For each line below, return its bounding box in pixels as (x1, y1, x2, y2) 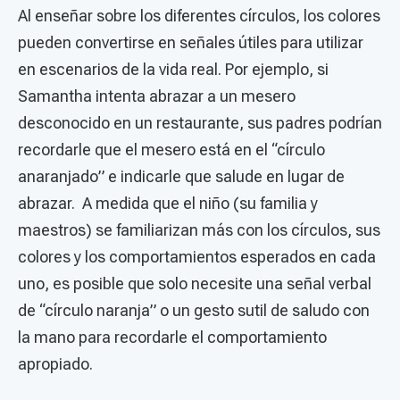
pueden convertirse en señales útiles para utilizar (18, 32, 363, 52)
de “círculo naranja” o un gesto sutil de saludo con (18, 300, 370, 320)
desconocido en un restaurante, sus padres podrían (18, 112, 382, 132)
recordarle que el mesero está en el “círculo (18, 139, 325, 159)
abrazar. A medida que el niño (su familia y (18, 193, 318, 212)
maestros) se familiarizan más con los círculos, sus (18, 220, 380, 239)
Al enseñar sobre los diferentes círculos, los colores (18, 5, 380, 25)
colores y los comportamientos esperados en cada (18, 246, 376, 266)
